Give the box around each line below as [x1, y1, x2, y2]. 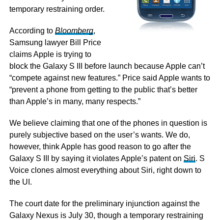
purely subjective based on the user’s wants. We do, [9, 131, 190, 139]
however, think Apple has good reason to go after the [9, 142, 191, 151]
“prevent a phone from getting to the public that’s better [9, 85, 197, 94]
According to [9, 27, 55, 35]
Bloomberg [55, 27, 93, 35]
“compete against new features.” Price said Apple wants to [9, 74, 210, 82]
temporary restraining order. [9, 5, 105, 13]
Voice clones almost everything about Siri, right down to [9, 166, 201, 174]
